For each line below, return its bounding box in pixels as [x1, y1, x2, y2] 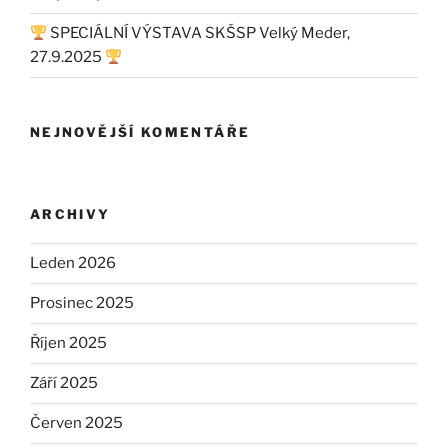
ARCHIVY [30, 206, 111, 223]
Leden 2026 [30, 254, 116, 273]
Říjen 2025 [30, 334, 107, 353]
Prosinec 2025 [30, 294, 134, 313]
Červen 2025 [30, 414, 123, 433]
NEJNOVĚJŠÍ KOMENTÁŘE [30, 123, 251, 140]
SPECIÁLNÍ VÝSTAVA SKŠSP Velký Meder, [47, 24, 351, 43]
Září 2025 [30, 374, 98, 393]
